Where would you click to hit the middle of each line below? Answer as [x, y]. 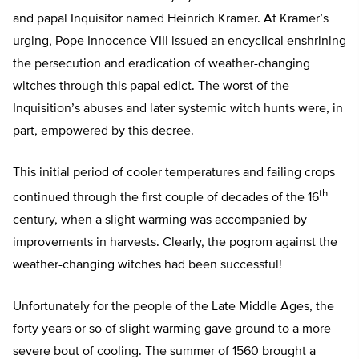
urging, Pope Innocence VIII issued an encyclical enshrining [179, 41]
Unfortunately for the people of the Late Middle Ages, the [173, 307]
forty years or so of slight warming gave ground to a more [172, 330]
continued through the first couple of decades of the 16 [166, 198]
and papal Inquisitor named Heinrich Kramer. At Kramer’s [171, 19]
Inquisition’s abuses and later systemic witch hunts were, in [178, 109]
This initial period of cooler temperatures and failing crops [174, 173]
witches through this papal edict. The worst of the [151, 86]
